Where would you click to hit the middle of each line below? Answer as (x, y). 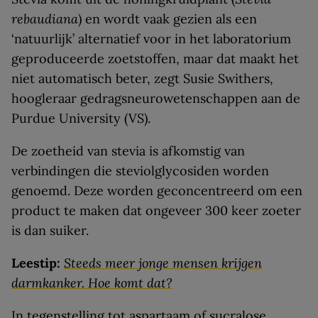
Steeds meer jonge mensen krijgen (163, 263)
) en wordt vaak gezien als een (168, 19)
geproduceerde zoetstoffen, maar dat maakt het (155, 59)
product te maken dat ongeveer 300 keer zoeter (156, 211)
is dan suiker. (50, 231)
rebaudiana (45, 19)
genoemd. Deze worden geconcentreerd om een (157, 191)
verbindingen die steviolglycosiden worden (140, 171)
